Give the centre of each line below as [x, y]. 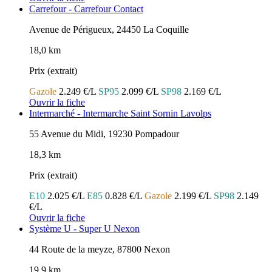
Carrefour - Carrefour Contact [86, 9]
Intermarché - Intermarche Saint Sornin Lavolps [120, 114]
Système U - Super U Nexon [84, 229]
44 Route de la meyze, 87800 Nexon [100, 250]
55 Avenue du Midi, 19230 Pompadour [104, 134]
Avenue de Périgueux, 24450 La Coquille [109, 30]
